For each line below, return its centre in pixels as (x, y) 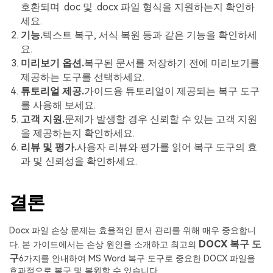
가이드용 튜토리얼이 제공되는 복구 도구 (172, 91)
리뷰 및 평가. (49, 147)
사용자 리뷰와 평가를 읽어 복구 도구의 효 (167, 147)
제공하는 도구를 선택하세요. (83, 77)
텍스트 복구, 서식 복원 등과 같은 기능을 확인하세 (150, 35)
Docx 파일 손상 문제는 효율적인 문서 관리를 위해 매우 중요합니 (133, 231)
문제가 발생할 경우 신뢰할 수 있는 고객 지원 (161, 119)
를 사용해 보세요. (58, 105)
